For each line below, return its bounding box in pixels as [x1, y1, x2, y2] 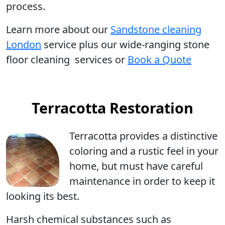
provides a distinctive [117, 129, 217, 143]
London [6, 38, 41, 51]
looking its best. [6, 189, 79, 203]
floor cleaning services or [6, 53, 128, 66]
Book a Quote [128, 53, 191, 66]
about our [60, 23, 110, 36]
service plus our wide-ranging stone [41, 38, 209, 51]
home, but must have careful [69, 159, 203, 173]
